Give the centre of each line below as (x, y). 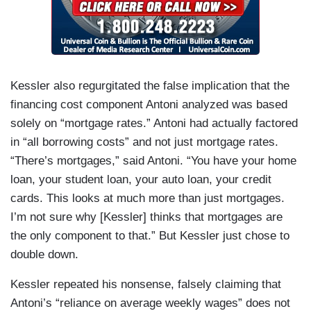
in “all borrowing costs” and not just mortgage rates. (144, 142)
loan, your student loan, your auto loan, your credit (141, 179)
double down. (46, 254)
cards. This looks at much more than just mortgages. (148, 198)
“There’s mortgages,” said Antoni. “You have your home (153, 160)
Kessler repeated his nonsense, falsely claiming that (146, 284)
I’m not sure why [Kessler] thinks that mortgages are (146, 217)
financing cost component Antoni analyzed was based (149, 104)
